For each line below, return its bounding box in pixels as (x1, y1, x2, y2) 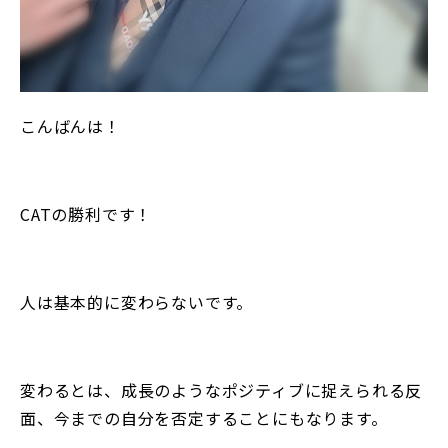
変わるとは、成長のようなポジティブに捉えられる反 (20, 377, 423, 402)
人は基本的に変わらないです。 (20, 289, 254, 314)
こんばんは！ (20, 113, 121, 138)
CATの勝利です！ (20, 201, 153, 226)
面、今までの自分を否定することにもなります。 (20, 405, 388, 430)
